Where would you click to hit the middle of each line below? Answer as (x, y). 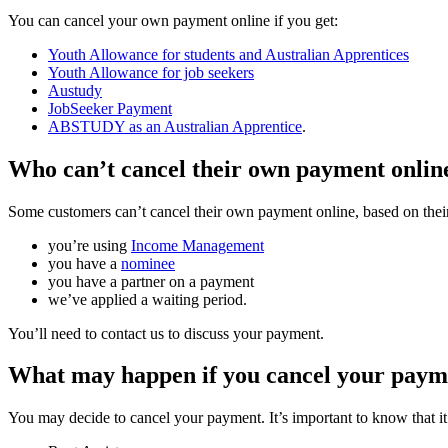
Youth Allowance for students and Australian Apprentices (228, 54)
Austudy (75, 90)
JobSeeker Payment (110, 108)
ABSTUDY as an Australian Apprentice (175, 126)
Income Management (197, 245)
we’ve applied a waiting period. (147, 299)
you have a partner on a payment (151, 281)
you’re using (89, 245)
